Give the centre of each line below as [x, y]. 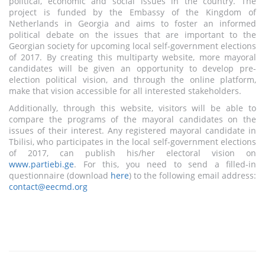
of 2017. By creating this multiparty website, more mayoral [132, 57]
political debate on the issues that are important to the [132, 34]
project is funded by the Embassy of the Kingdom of [132, 12]
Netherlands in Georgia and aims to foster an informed [132, 23]
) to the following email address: [193, 175]
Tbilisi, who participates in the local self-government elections [132, 141]
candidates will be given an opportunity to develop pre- [132, 68]
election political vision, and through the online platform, [132, 79]
